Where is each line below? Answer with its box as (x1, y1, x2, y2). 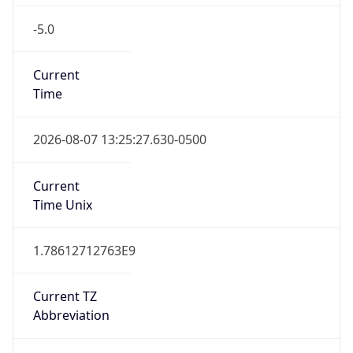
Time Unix (32, 195, 92, 214)
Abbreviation (32, 307, 110, 325)
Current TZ (32, 288, 97, 306)
